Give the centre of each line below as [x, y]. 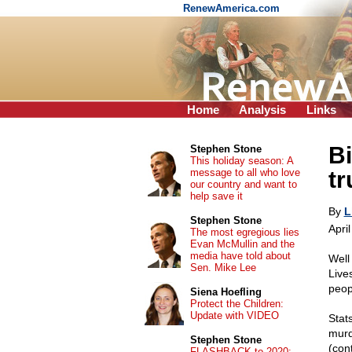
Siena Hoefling [225, 292]
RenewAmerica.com [233, 8]
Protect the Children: [236, 304]
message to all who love [245, 172]
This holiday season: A [241, 161]
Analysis [262, 110]
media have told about [240, 256]
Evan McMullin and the [242, 244]
